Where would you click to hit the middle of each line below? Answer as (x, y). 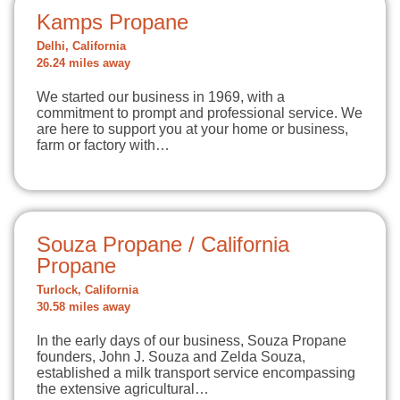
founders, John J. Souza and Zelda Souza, (171, 357)
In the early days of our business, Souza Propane (192, 341)
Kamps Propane (112, 22)
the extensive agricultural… (123, 389)
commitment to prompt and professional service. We (200, 113)
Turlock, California (87, 290)
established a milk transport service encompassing (196, 373)
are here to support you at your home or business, (192, 129)
